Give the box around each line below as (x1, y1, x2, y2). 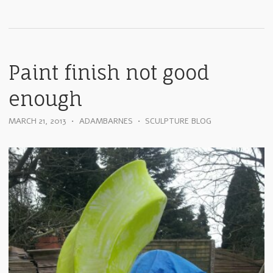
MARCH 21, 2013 (9, 116, 66, 127)
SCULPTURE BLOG (145, 116, 212, 127)
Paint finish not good (9, 60, 210, 85)
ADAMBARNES (79, 116, 133, 127)
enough (9, 87, 82, 111)
